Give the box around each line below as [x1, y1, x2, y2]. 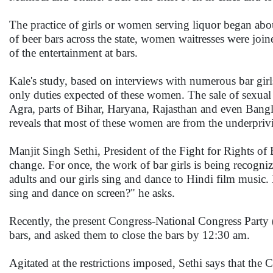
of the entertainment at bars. [9, 46, 138, 59]
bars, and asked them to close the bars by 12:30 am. [9, 229, 250, 241]
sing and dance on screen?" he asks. [9, 186, 175, 199]
